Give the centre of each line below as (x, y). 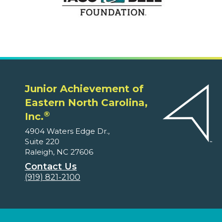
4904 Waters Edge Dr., (67, 131)
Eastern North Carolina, (86, 103)
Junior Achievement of (84, 89)
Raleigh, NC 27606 (59, 152)
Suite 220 (42, 142)
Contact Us (51, 167)
